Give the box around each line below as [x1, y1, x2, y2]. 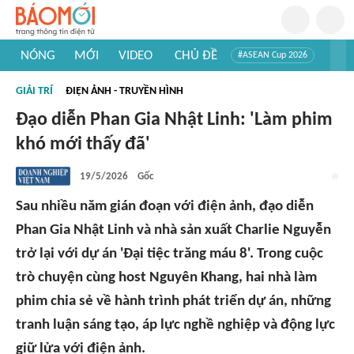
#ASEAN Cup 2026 [238, 51, 307, 60]
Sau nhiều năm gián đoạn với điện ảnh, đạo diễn [16, 199, 314, 214]
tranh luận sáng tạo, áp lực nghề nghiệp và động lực [16, 318, 335, 333]
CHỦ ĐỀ [174, 48, 217, 62]
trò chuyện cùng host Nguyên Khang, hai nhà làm [16, 270, 317, 285]
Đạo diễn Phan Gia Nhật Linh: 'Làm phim [16, 111, 333, 130]
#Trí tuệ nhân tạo [26, 74, 92, 84]
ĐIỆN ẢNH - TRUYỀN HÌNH [66, 85, 183, 97]
